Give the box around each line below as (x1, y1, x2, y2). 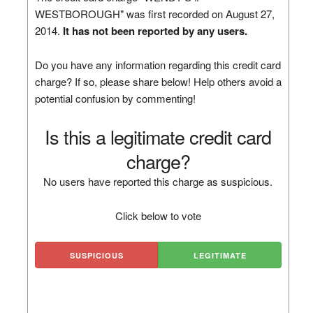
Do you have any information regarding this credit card (34, 57, 281, 72)
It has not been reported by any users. (62, 22, 247, 38)
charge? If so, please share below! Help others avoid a (34, 73, 282, 89)
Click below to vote (115, 208, 201, 223)
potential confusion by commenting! (34, 90, 196, 105)
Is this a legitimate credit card (45, 122, 272, 150)
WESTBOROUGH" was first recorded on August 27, (34, 6, 275, 21)
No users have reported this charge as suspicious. (43, 173, 273, 189)
